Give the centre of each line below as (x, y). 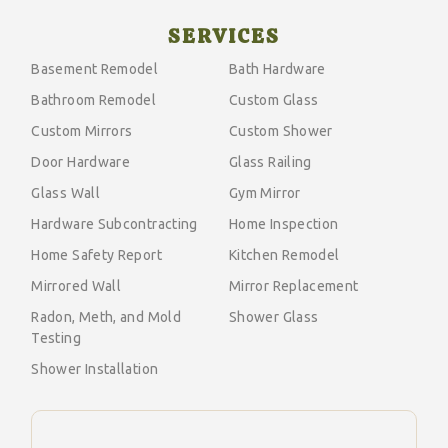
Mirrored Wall (76, 286)
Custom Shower (281, 131)
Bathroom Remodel (94, 100)
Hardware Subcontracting (114, 224)
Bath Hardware (277, 69)
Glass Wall (66, 193)
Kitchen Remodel (284, 255)
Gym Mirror (265, 193)
